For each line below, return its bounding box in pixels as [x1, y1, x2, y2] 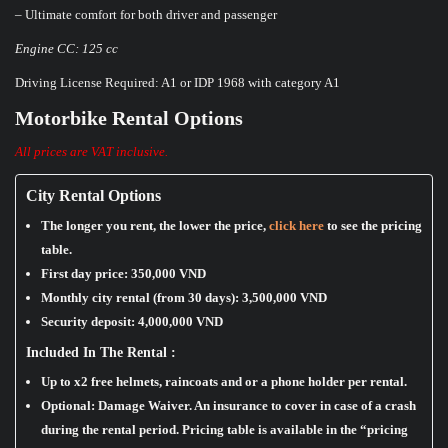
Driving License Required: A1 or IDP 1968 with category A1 [15, 75, 340, 91]
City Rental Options [26, 187, 161, 205]
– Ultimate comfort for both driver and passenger [15, 7, 277, 23]
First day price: [41, 266, 131, 282]
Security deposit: [41, 314, 138, 330]
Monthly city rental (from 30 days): [41, 290, 242, 306]
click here [269, 218, 324, 234]
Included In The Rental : [26, 345, 176, 361]
